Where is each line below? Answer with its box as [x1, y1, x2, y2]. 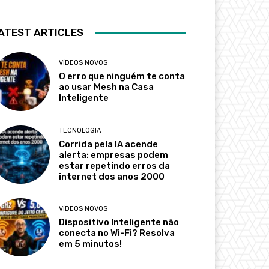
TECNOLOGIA [59, 126, 101, 134]
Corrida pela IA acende [59, 138, 159, 150]
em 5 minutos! [59, 238, 122, 249]
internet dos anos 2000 [59, 171, 165, 182]
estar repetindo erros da [59, 160, 171, 171]
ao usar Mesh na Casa [59, 82, 154, 93]
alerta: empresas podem [59, 149, 169, 160]
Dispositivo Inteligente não [59, 216, 180, 228]
